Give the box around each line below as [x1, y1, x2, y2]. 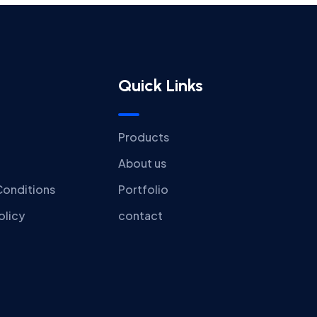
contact [117, 208, 163, 224]
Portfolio [117, 182, 168, 197]
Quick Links [117, 75, 203, 96]
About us [117, 156, 166, 171]
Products [117, 129, 169, 145]
